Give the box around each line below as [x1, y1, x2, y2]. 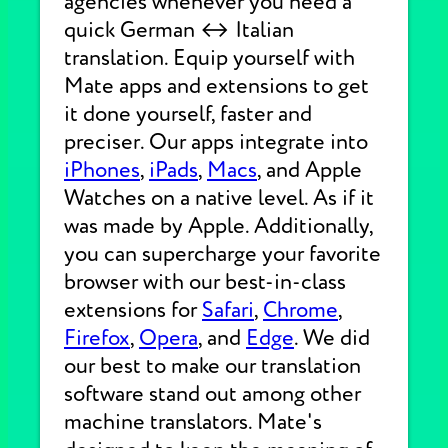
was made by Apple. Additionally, [64, 212, 373, 240]
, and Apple [257, 156, 362, 184]
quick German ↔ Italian [64, 16, 294, 44]
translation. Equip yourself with [64, 44, 355, 72]
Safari [202, 296, 254, 324]
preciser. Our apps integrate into [64, 128, 368, 156]
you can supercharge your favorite [64, 240, 381, 268]
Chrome [263, 296, 338, 324]
